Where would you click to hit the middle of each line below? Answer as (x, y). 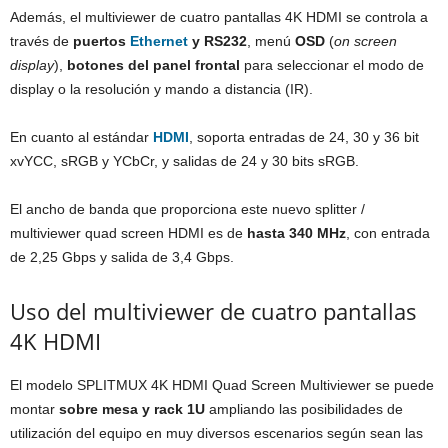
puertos (101, 41)
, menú (271, 41)
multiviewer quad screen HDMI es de (128, 233)
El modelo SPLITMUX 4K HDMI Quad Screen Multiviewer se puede (222, 385)
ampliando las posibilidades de (304, 409)
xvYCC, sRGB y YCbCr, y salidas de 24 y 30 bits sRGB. (184, 161)
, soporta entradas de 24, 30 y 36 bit (304, 137)
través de (41, 41)
